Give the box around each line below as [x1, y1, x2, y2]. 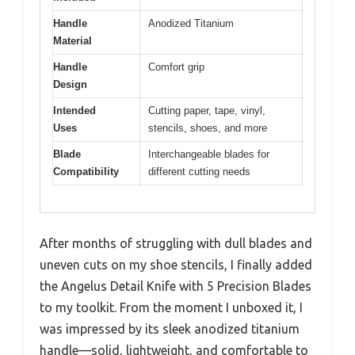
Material [53, 34, 92, 47]
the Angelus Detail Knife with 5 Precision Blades [40, 279, 311, 294]
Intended [53, 104, 96, 116]
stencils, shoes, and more [148, 121, 267, 134]
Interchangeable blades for [148, 147, 269, 160]
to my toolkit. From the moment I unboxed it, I [40, 300, 303, 315]
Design [53, 78, 87, 90]
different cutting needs [148, 165, 250, 177]
